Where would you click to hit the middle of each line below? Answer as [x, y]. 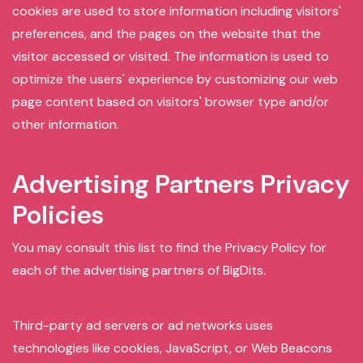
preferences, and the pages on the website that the [167, 34]
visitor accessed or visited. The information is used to [171, 56]
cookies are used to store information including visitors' [177, 11]
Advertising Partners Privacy [181, 184]
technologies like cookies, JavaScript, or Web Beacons [172, 348]
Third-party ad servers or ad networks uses [143, 325]
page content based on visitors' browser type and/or [171, 102]
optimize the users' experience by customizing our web [175, 79]
